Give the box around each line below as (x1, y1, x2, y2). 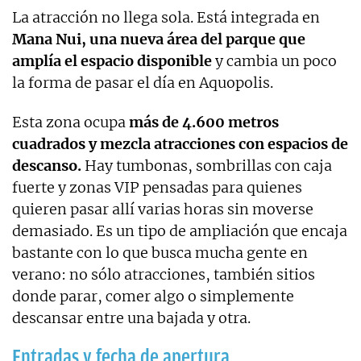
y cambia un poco (212, 52, 337, 71)
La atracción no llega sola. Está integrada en (12, 8, 320, 27)
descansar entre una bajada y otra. (12, 309, 251, 328)
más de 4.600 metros (129, 113, 279, 132)
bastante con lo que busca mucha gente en (12, 243, 308, 263)
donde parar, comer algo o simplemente (12, 287, 294, 306)
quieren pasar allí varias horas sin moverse (12, 200, 313, 219)
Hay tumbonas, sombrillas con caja (81, 156, 332, 176)
